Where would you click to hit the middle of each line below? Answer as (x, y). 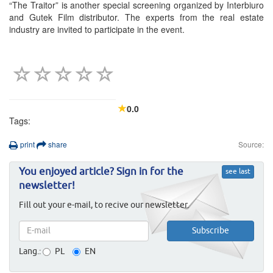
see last (238, 172)
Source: (251, 144)
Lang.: (30, 252)
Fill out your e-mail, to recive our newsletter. (104, 206)
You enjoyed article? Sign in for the (101, 172)
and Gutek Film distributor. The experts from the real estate (136, 17)
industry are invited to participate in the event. (97, 30)
